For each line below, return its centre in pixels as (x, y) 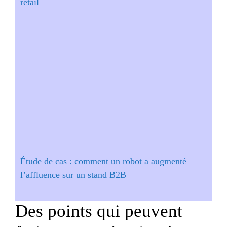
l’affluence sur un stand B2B (73, 175)
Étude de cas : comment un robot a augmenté (103, 161)
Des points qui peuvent (99, 211)
